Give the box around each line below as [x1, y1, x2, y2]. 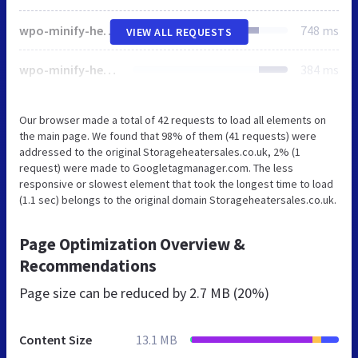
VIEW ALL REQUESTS [125, 24, 233, 39]
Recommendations [19, 254, 157, 276]
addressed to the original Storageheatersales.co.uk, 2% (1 [19, 144, 300, 159]
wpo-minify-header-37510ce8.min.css [103, 22, 116, 38]
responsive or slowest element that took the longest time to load [19, 176, 333, 191]
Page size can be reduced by [19, 283, 189, 302]
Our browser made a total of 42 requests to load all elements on [19, 112, 326, 127]
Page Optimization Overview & [19, 233, 245, 255]
